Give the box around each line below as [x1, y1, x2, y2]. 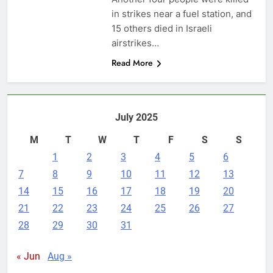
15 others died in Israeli [111, 22, 212, 34]
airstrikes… [111, 37, 159, 49]
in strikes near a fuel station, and [111, 7, 252, 19]
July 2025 [115, 111, 158, 123]
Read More [111, 56, 153, 69]
